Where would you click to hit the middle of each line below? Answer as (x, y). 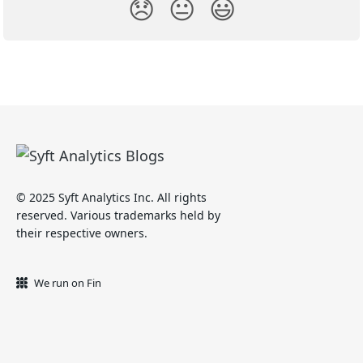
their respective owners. (82, 233)
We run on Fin (68, 283)
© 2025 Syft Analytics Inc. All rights (111, 198)
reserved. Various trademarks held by (118, 216)
